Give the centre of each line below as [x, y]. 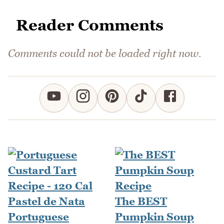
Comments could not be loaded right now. [105, 53]
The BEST [141, 201]
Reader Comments [90, 25]
